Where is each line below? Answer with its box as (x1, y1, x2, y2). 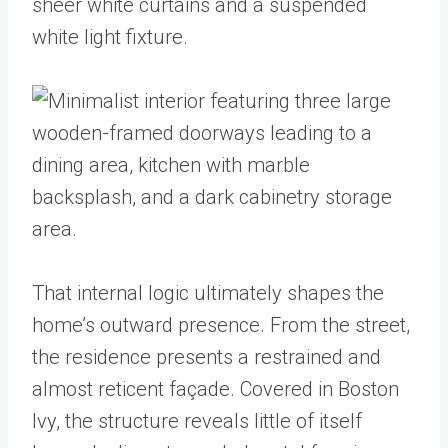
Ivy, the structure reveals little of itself (32, 409, 362, 433)
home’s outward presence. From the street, (32, 313, 410, 337)
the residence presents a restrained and (32, 345, 381, 369)
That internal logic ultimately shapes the (32, 281, 384, 305)
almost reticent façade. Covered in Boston (32, 377, 399, 401)
